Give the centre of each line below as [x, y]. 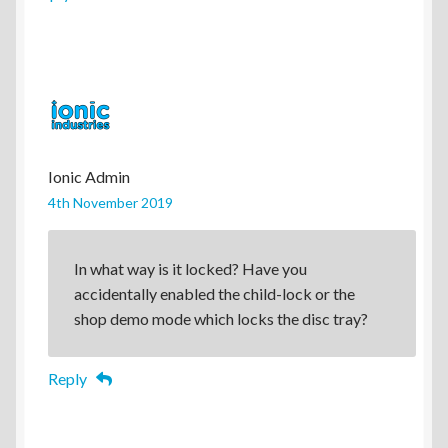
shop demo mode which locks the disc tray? [220, 318]
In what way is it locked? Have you [190, 268]
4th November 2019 [110, 202]
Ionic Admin [89, 176]
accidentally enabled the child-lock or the [214, 293]
